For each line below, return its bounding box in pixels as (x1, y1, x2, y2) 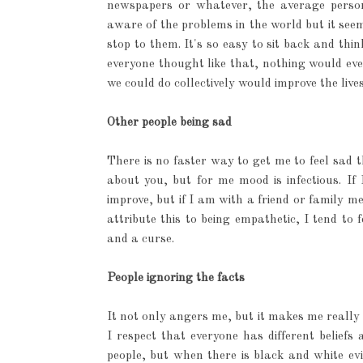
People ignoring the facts (107, 271, 245, 285)
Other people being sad (107, 116, 232, 130)
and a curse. (107, 233, 174, 246)
